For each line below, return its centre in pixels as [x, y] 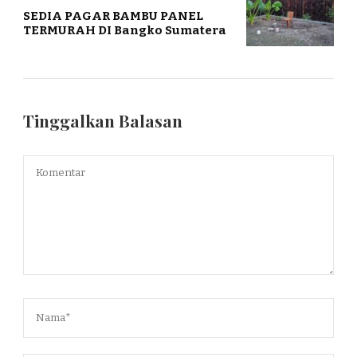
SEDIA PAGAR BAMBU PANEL [113, 16]
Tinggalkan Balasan [105, 120]
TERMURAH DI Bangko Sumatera [125, 30]
